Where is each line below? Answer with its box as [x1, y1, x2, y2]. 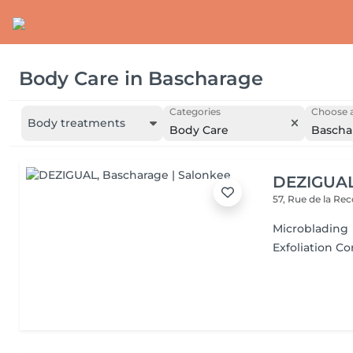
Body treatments [28, 116, 125, 130]
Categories [169, 106, 221, 117]
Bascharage [148, 66, 263, 90]
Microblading [273, 221, 349, 236]
